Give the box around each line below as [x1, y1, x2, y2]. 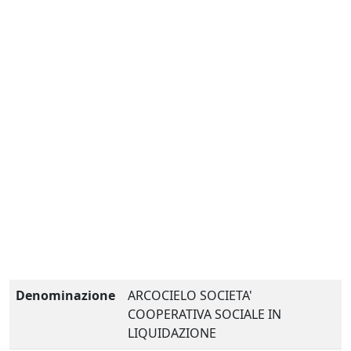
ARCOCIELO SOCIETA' [128, 287, 252, 304]
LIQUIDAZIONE [128, 324, 216, 342]
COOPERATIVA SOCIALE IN [128, 306, 281, 323]
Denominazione [16, 287, 115, 304]
